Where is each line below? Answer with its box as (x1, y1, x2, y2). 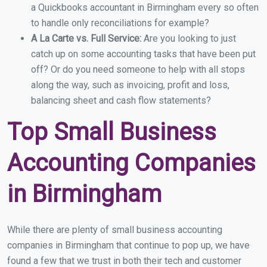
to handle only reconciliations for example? (31, 17, 209, 29)
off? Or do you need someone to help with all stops (31, 64, 245, 76)
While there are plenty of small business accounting (7, 224, 222, 236)
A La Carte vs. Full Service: (31, 33, 144, 45)
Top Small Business (7, 118, 216, 147)
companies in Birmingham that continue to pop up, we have (7, 240, 250, 252)
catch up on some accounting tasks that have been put (31, 48, 256, 60)
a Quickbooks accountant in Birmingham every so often (31, 2, 259, 14)
